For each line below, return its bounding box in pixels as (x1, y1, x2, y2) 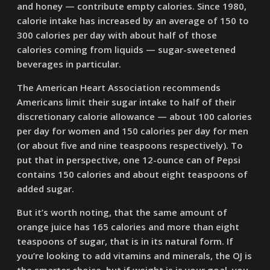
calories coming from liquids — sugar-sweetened (17, 43, 236, 55)
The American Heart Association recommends (17, 81, 221, 93)
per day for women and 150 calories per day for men (17, 125, 249, 137)
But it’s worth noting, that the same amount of (17, 206, 228, 218)
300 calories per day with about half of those (17, 29, 218, 41)
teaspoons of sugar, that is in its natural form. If (17, 235, 234, 247)
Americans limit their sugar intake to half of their (17, 96, 236, 108)
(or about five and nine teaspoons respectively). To (17, 139, 243, 151)
